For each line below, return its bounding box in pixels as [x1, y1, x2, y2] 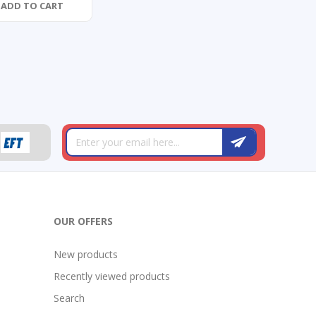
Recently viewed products [54, 269, 170, 283]
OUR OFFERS [54, 214, 113, 228]
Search [54, 291, 85, 305]
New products [54, 247, 118, 261]
